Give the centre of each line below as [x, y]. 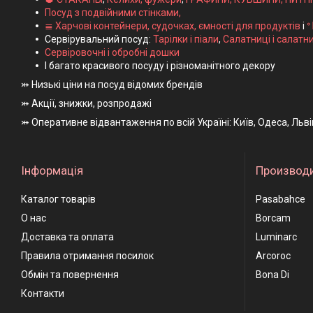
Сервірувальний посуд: [99, 39]
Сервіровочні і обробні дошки [112, 52]
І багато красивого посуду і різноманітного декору [160, 66]
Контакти [43, 293]
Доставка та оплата [67, 237]
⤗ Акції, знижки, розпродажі [86, 103]
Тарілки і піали [186, 39]
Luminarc [276, 237]
